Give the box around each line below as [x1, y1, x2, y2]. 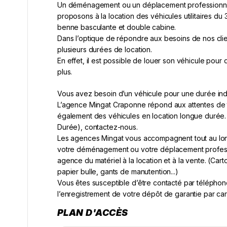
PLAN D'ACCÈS [57, 207, 128, 218]
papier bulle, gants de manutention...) [57, 167, 178, 176]
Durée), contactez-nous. [57, 123, 138, 132]
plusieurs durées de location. [57, 45, 152, 54]
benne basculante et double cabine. [57, 23, 176, 32]
